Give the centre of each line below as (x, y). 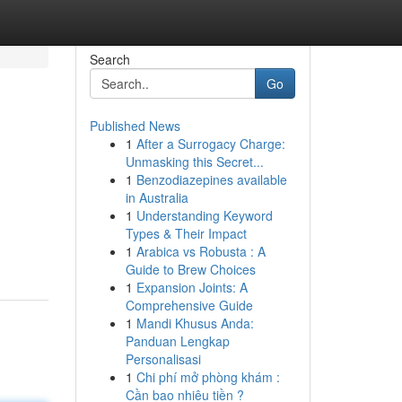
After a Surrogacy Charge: (210, 144)
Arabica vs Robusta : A (201, 251)
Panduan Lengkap (177, 341)
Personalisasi (163, 359)
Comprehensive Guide (189, 305)
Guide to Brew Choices (190, 269)
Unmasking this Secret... (194, 162)
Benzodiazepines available (211, 179)
